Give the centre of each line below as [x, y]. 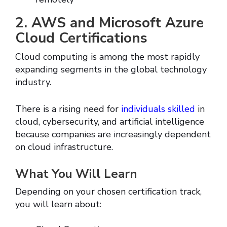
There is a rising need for [68, 109]
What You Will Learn [76, 174]
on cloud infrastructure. [64, 147]
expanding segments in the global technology [111, 70]
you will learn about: [58, 204]
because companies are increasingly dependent [113, 135]
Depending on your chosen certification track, [108, 192]
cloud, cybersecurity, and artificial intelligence [110, 122]
